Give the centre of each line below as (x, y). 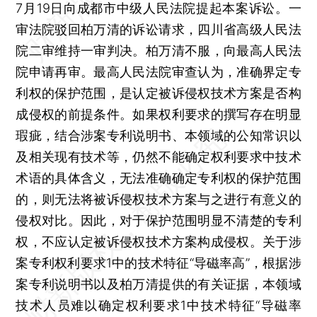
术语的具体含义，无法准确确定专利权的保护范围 (158, 178)
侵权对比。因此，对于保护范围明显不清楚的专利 (158, 220)
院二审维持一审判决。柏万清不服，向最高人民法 (158, 50)
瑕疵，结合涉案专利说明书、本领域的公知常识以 (158, 135)
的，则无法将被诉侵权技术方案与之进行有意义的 (158, 199)
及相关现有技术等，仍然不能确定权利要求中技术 (158, 156)
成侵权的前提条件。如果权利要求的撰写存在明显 (158, 114)
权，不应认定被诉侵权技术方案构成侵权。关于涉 (158, 241)
